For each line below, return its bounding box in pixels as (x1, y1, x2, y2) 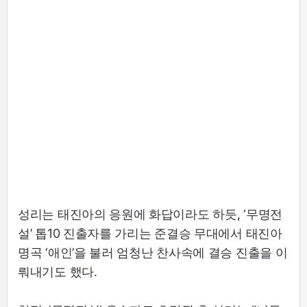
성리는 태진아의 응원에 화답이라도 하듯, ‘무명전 (18, 207, 282, 222)
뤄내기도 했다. (18, 265, 97, 280)
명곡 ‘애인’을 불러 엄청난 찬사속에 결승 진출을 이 (18, 245, 288, 260)
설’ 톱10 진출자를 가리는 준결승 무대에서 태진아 (18, 226, 282, 241)
